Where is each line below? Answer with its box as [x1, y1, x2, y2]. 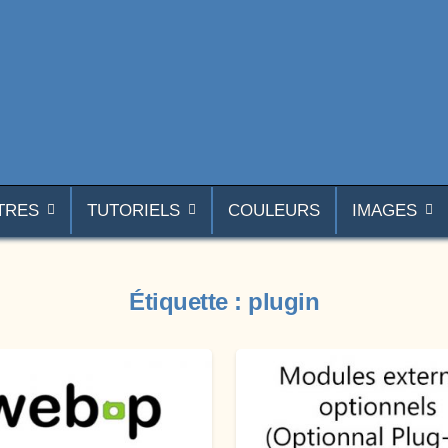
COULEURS [227, 201, 320, 220]
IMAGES [351, 201, 417, 220]
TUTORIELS [86, 201, 180, 220]
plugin [248, 288, 319, 315]
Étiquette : [129, 288, 248, 315]
